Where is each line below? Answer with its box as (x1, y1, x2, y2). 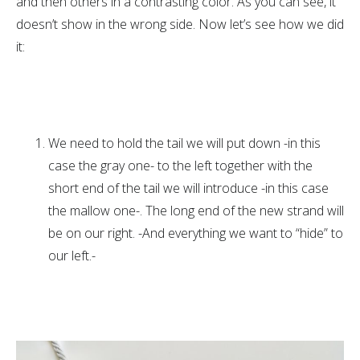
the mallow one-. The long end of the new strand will (48, 202, 344, 219)
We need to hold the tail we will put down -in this (48, 134, 321, 152)
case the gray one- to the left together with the (48, 157, 313, 174)
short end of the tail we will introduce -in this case (48, 179, 329, 197)
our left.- (48, 247, 96, 264)
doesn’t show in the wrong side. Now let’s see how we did (16, 15, 344, 33)
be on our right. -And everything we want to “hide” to (48, 224, 343, 242)
